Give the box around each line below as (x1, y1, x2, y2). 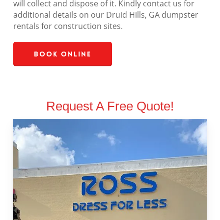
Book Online (33, 50, 91, 59)
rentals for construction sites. (13, 21, 123, 32)
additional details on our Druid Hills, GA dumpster (13, 9, 198, 21)
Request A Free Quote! (46, 99, 174, 114)
